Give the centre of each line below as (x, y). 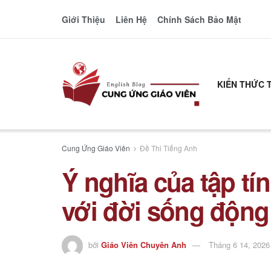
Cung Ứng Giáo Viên (96, 148)
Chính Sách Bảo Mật (199, 19)
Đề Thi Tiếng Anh (168, 148)
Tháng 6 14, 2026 (239, 244)
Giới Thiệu (83, 19)
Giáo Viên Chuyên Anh (144, 244)
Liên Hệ (131, 19)
